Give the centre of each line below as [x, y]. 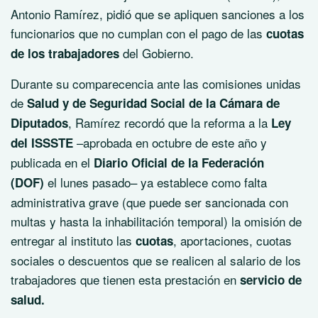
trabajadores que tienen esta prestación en [125, 279]
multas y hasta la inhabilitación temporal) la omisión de [156, 221]
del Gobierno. [157, 53]
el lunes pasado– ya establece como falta [155, 182]
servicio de [271, 280]
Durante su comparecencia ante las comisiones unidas [156, 83]
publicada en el [52, 162]
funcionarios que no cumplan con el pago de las [138, 33]
